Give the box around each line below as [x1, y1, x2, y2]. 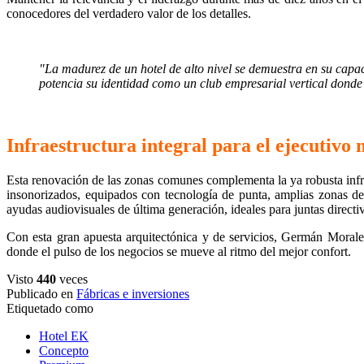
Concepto [39, 343, 89, 357]
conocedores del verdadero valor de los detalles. [6, 6, 251, 20]
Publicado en [6, 286, 73, 301]
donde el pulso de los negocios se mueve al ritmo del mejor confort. [6, 244, 351, 258]
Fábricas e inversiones [76, 286, 189, 301]
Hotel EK [39, 328, 89, 343]
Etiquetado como [6, 301, 93, 315]
